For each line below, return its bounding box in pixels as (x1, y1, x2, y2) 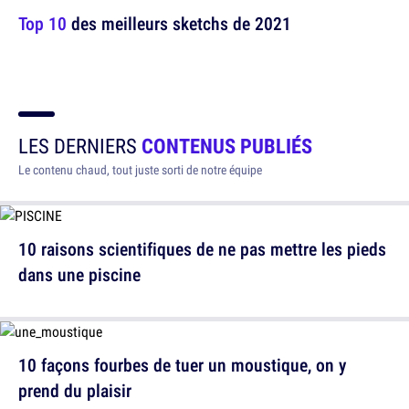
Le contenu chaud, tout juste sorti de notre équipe (18, 161, 262, 178)
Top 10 (18, 10, 67, 36)
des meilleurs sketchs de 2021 (67, 10, 291, 36)
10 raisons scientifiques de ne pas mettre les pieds (18, 236, 386, 261)
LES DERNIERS (18, 131, 142, 160)
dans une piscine (18, 261, 141, 287)
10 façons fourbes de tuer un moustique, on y (18, 351, 346, 377)
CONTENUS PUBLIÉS (142, 131, 312, 160)
